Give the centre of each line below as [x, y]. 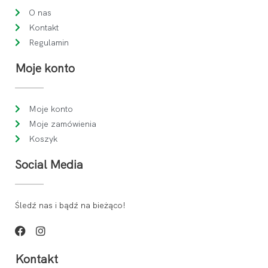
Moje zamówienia [62, 124]
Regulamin [48, 42]
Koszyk [43, 138]
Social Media [49, 164]
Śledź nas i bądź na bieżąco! [70, 205]
